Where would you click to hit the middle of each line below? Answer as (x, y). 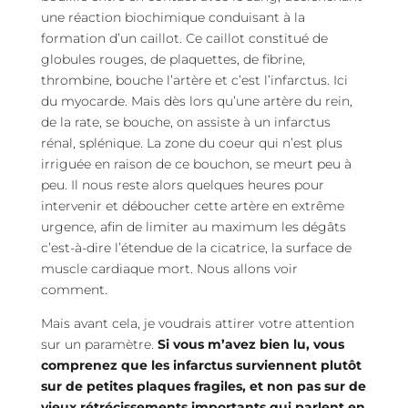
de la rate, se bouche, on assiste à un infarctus (185, 122)
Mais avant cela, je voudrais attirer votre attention (197, 323)
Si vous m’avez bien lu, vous (250, 344)
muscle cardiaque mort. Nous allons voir (169, 269)
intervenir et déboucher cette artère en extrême (192, 206)
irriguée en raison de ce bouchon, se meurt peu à (196, 164)
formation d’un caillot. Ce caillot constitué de (184, 38)
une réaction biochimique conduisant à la (173, 17)
